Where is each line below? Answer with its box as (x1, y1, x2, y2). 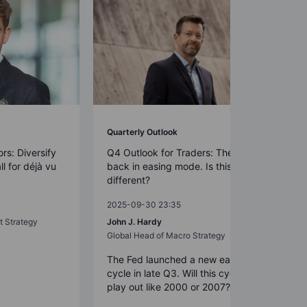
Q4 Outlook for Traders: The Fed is (107, 146, 262, 158)
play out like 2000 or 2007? (107, 280, 230, 293)
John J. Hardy (107, 216, 162, 227)
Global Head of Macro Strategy (107, 230, 225, 241)
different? (107, 173, 150, 186)
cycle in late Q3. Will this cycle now (107, 267, 264, 279)
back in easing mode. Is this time (107, 160, 254, 172)
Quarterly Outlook (107, 126, 177, 137)
